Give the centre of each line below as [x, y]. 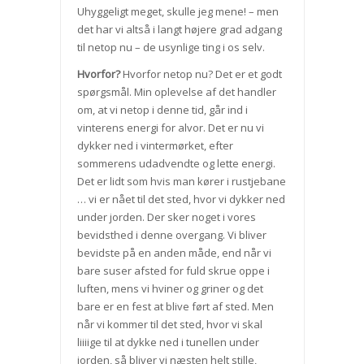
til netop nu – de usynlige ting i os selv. [171, 48]
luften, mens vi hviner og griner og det [170, 289]
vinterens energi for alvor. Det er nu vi [170, 128]
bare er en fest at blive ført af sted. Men [175, 307]
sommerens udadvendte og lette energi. [176, 164]
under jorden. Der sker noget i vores [166, 217]
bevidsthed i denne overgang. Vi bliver [171, 235]
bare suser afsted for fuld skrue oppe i [173, 271]
